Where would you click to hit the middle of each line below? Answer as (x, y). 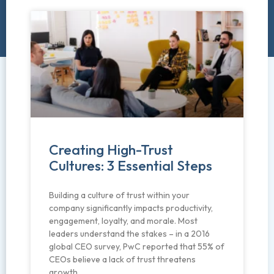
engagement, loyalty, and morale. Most (123, 221)
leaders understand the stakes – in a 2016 (129, 234)
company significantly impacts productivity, (131, 208)
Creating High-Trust (111, 150)
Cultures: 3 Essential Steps (131, 166)
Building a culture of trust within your (119, 195)
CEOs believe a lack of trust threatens (122, 260)
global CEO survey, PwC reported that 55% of (137, 247)
